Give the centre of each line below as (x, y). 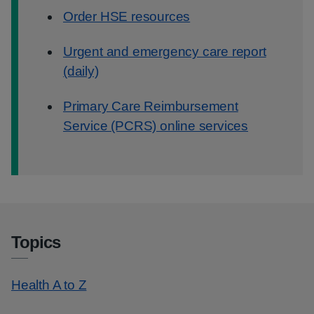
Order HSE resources (127, 16)
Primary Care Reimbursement (151, 106)
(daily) (81, 71)
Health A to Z (49, 285)
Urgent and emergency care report (165, 52)
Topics (36, 242)
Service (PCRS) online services (156, 126)
